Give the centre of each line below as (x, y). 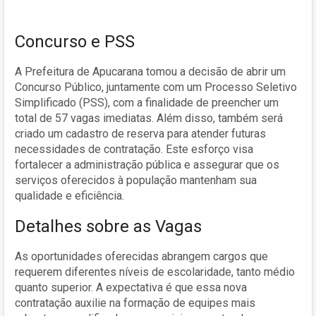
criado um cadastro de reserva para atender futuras (140, 133)
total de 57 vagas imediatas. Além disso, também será (149, 118)
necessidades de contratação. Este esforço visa (134, 149)
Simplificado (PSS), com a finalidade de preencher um (147, 102)
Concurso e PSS (75, 41)
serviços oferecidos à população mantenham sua (136, 180)
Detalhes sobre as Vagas (108, 226)
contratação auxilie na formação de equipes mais (135, 303)
